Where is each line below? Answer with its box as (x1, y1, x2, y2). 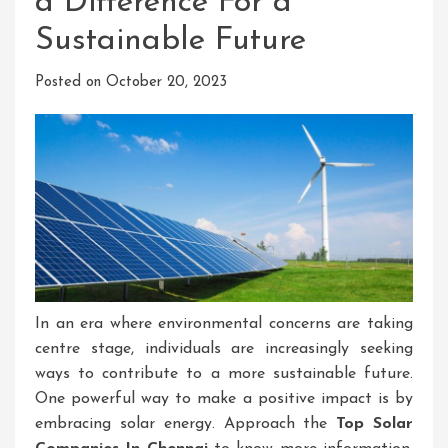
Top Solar (336, 416, 414, 432)
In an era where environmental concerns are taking (35, 316, 413, 332)
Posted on (35, 75, 106, 90)
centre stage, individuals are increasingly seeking (35, 341, 413, 357)
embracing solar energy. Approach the (35, 416, 337, 432)
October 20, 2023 (106, 75, 227, 90)
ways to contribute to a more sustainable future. (35, 366, 413, 382)
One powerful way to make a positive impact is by (35, 391, 413, 407)
